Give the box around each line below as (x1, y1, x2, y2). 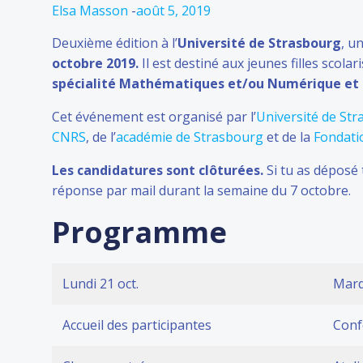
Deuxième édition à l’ (52, 34, 177, 52)
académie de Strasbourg (116, 128, 263, 146)
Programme (52, 212, 227, 252)
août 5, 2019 (136, 2, 211, 19)
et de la (263, 128, 314, 146)
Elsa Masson (52, 2, 128, 19)
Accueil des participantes (62, 316, 211, 334)
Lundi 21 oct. (62, 275, 139, 293)
